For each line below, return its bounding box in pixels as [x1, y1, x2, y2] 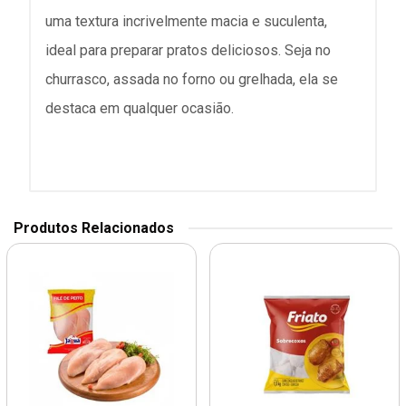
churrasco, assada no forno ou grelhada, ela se [45, 71, 338, 88]
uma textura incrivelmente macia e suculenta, [45, 13, 327, 30]
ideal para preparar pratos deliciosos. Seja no [45, 42, 331, 59]
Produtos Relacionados [14, 219, 174, 237]
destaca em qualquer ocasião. [45, 100, 234, 117]
